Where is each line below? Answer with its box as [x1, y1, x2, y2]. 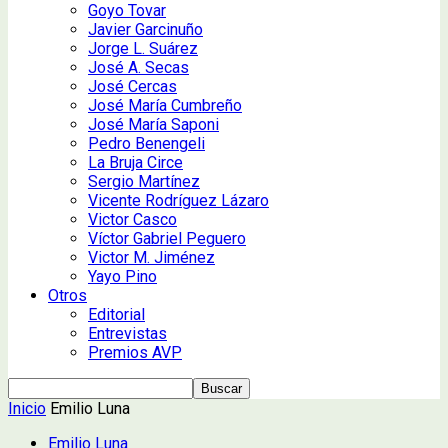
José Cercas [88, 76, 177, 96]
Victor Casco [88, 209, 177, 229]
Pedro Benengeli [88, 133, 205, 153]
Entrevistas [88, 323, 167, 343]
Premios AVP [88, 342, 182, 362]
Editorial [88, 304, 145, 324]
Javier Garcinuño [88, 19, 203, 39]
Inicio [8, 398, 46, 418]
